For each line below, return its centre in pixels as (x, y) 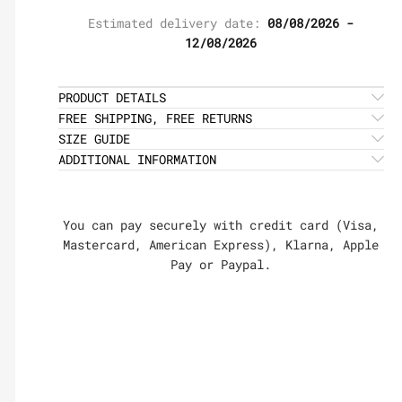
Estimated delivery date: (178, 23)
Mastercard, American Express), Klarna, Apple (221, 245)
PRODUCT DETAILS (112, 97)
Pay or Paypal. (221, 264)
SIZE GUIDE (94, 139)
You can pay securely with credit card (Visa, (221, 225)
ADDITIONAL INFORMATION (137, 159)
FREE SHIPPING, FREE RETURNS (155, 118)
